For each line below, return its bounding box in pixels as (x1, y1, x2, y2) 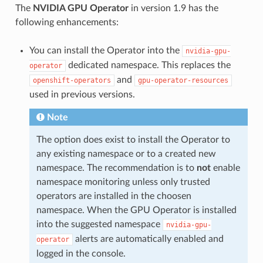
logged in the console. (36, 248, 126, 258)
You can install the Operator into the (29, 45, 182, 55)
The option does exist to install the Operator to (36, 134, 230, 144)
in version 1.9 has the (128, 3, 218, 13)
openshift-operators (32, 76, 111, 85)
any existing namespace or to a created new (36, 149, 216, 159)
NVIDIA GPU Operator (32, 3, 129, 13)
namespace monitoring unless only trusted (36, 177, 210, 187)
